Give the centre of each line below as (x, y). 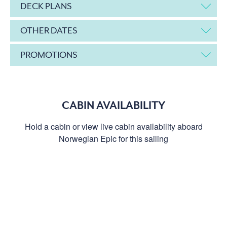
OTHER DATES (49, 30)
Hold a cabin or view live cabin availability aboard (113, 126)
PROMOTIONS (49, 54)
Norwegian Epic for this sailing (113, 138)
